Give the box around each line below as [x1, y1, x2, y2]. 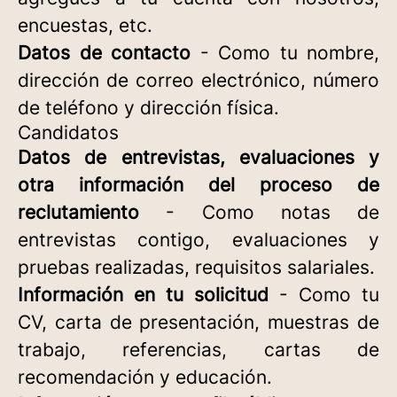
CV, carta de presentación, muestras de [18, 311, 379, 333]
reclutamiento [18, 201, 139, 223]
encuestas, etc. [18, 14, 152, 36]
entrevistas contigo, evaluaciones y [18, 229, 379, 251]
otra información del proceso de [18, 174, 379, 196]
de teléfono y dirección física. [18, 97, 279, 119]
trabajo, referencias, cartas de [18, 339, 379, 361]
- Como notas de [139, 201, 379, 223]
